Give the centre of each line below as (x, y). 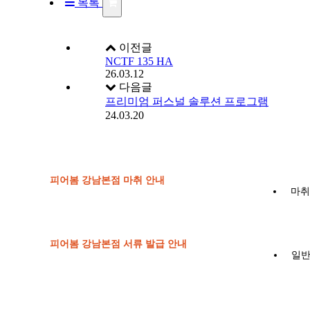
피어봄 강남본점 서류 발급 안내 (118, 244)
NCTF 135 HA (139, 62)
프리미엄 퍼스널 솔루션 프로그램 (187, 102)
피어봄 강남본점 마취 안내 (107, 181)
